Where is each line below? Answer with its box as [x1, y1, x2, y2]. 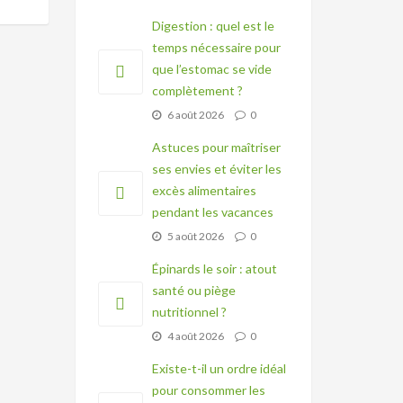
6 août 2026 [165, 108, 224, 121]
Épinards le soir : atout [151, 261, 277, 276]
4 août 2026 [165, 329, 224, 343]
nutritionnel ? [151, 304, 227, 319]
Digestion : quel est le [151, 18, 274, 33]
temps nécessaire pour [151, 40, 281, 55]
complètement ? [151, 83, 243, 98]
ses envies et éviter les [151, 161, 282, 176]
